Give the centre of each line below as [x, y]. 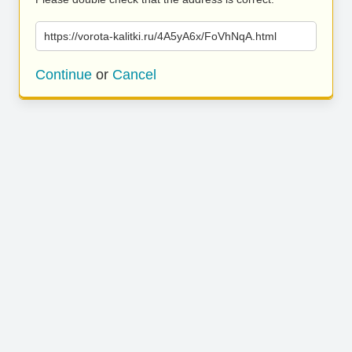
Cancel [134, 75]
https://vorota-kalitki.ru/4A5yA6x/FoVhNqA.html [160, 36]
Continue [64, 75]
